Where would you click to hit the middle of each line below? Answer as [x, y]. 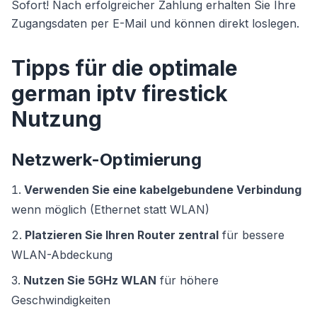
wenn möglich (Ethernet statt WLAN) [110, 209]
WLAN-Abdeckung [62, 255]
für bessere [252, 235]
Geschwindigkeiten [61, 300]
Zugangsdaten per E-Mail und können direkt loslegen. [155, 23]
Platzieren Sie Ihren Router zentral [122, 235]
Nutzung [57, 119]
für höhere [188, 280]
